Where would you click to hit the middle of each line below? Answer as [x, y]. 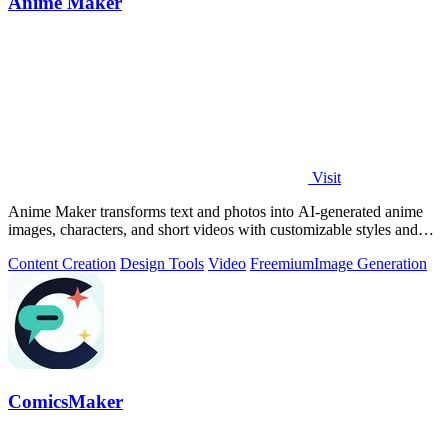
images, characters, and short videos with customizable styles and [213, 229]
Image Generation [370, 263]
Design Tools [162, 263]
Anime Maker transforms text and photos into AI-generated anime [215, 211]
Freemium [282, 263]
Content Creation [62, 263]
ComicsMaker [65, 402]
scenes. [30, 247]
